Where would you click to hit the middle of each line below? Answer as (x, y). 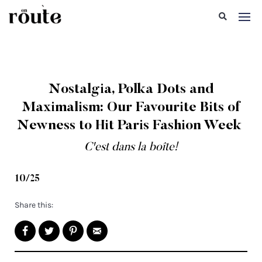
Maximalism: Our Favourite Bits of (131, 108)
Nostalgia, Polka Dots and (131, 89)
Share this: (34, 205)
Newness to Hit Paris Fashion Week (131, 126)
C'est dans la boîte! (131, 147)
